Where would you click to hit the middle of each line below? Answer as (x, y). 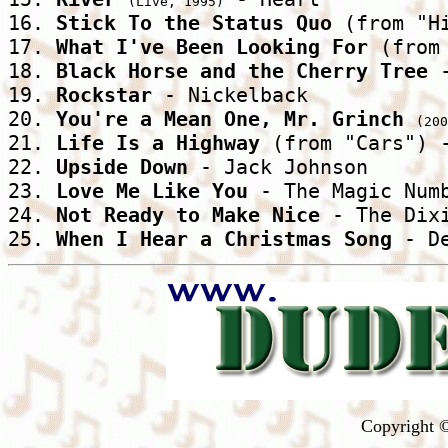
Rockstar (104, 95)
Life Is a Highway (158, 143)
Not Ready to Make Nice (188, 215)
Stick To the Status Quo (194, 23)
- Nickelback (236, 95)
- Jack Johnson (284, 167)
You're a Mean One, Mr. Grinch (230, 119)
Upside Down (122, 167)
